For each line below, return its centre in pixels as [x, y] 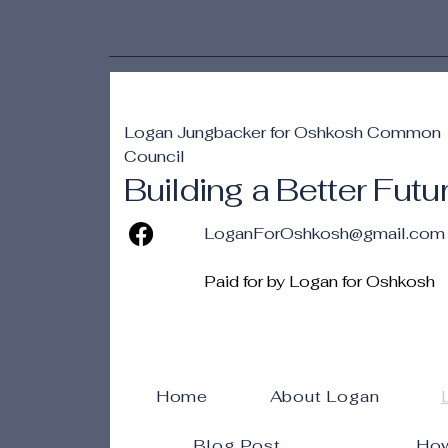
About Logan [324, 396]
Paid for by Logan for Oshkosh [321, 281]
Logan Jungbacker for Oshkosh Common [282, 132]
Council [154, 156]
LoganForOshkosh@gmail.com [324, 233]
